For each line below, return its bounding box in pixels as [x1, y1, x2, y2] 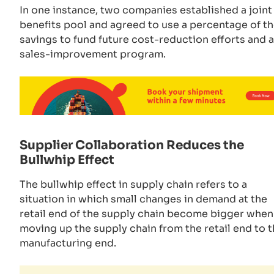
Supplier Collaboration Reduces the [20, 138, 244, 154]
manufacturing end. [20, 237, 116, 250]
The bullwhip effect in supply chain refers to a [20, 178, 247, 191]
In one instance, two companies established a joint [20, 3, 272, 17]
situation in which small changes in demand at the [20, 193, 267, 206]
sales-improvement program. [20, 47, 168, 61]
